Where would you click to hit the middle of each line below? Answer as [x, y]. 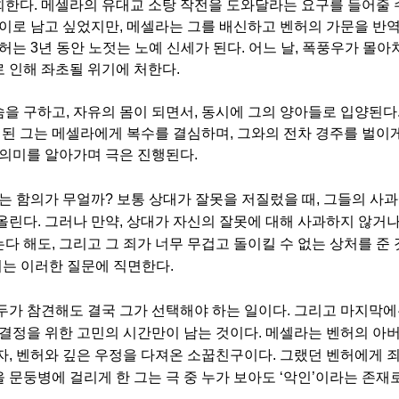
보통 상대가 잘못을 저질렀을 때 [216, 199]
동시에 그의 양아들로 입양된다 [299, 111]
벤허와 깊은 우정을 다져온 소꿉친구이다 [144, 354]
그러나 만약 [82, 221]
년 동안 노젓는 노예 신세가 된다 [140, 47]
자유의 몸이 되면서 [134, 111]
